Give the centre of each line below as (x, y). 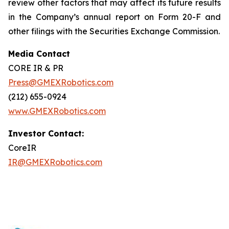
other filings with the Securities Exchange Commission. (114, 31)
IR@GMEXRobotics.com (55, 162)
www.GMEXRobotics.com (57, 111)
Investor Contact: (46, 133)
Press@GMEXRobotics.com (61, 82)
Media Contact (39, 54)
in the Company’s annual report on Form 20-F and (114, 17)
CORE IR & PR (36, 68)
